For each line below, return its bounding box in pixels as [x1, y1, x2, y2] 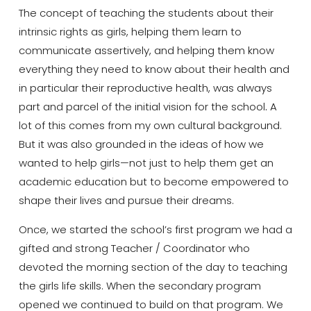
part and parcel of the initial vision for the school [18, 99, 265, 115]
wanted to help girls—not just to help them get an [18, 155, 274, 171]
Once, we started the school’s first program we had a [18, 221, 292, 237]
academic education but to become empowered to [18, 174, 289, 190]
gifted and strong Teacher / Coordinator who [18, 240, 250, 255]
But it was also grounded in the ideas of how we [18, 137, 264, 152]
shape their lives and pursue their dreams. [18, 193, 234, 208]
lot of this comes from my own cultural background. [18, 118, 282, 133]
